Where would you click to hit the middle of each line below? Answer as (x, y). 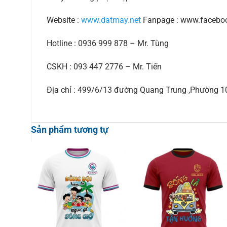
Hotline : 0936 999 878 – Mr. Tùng (107, 44)
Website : (64, 20)
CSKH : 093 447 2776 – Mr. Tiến (104, 67)
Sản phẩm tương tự (69, 129)
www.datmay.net (111, 20)
